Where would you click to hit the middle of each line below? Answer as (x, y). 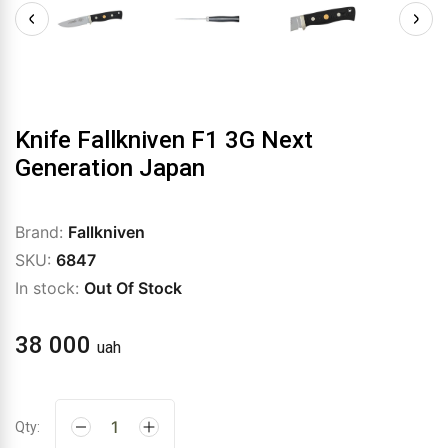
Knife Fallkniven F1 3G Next (164, 140)
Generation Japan (110, 168)
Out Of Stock (133, 288)
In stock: (49, 288)
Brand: (41, 232)
